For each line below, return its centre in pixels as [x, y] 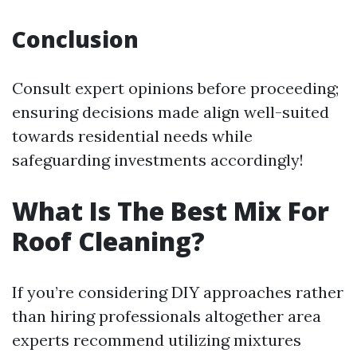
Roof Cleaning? [108, 241]
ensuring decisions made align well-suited [171, 112]
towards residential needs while [132, 135]
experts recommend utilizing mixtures [157, 339]
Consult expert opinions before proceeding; [175, 88]
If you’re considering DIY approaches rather [178, 292]
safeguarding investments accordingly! [158, 159]
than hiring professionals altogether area [167, 316]
